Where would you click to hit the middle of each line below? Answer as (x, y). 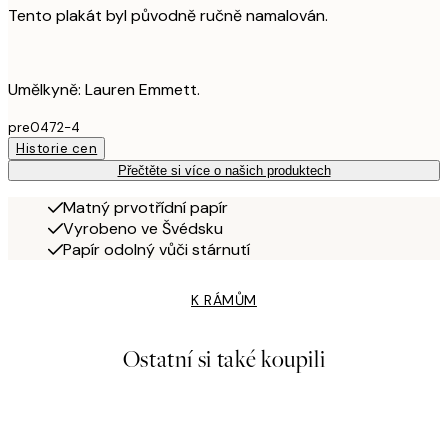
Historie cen (57, 148)
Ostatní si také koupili (224, 359)
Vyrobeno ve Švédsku (143, 228)
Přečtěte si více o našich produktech (224, 170)
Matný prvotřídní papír (145, 207)
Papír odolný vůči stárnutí (156, 249)
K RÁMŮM (224, 299)
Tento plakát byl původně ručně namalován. (168, 15)
